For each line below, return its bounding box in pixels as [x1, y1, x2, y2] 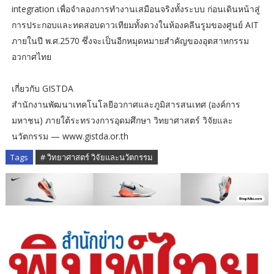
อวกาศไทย [11, 50, 51, 62]
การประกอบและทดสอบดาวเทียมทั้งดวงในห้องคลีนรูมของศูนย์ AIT [11, 18, 259, 31]
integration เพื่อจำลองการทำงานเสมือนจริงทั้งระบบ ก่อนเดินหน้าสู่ [11, 2, 260, 15]
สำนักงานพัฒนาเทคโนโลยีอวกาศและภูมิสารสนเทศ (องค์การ [11, 98, 240, 110]
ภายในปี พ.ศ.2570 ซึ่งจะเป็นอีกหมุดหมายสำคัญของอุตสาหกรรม [11, 34, 249, 46]
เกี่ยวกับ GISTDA [11, 82, 73, 94]
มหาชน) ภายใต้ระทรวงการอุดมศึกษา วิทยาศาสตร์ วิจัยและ [11, 114, 233, 126]
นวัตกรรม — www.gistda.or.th [11, 130, 128, 142]
